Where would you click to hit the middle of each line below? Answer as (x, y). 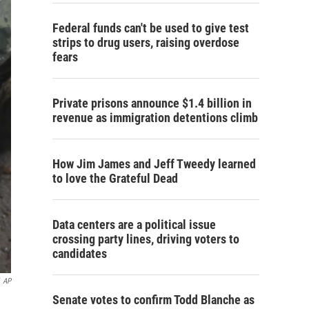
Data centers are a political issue (134, 225)
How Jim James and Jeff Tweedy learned (154, 164)
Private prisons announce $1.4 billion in (152, 103)
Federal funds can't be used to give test (151, 28)
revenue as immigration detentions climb (155, 118)
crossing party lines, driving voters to (146, 239)
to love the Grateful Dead (115, 178)
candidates (80, 253)
